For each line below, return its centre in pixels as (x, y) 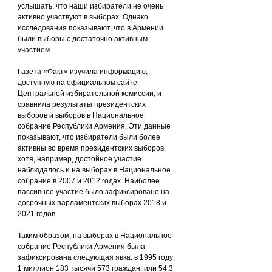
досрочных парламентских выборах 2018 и (93, 203)
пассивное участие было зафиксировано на (94, 192)
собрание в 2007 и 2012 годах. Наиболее (90, 181)
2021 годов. (37, 214)
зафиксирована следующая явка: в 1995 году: (97, 258)
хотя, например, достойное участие (80, 159)
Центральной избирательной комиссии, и (90, 94)
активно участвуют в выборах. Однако (84, 17)
